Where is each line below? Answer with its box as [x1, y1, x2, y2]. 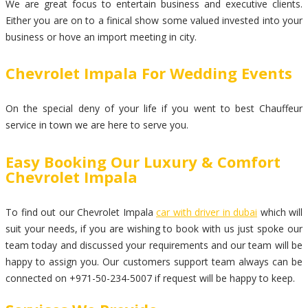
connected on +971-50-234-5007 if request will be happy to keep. [5, 271, 295, 285]
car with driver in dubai [156, 205, 257, 219]
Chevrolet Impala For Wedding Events [5, 63, 292, 83]
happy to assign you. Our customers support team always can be [5, 254, 302, 268]
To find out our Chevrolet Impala [5, 205, 156, 219]
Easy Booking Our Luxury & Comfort [5, 151, 280, 172]
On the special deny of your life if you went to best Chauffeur [5, 102, 302, 115]
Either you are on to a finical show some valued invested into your [5, 13, 302, 27]
